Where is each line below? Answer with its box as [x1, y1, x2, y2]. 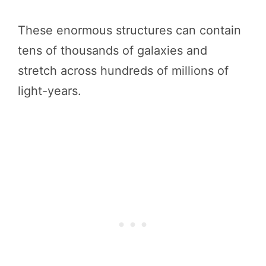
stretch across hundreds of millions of [18, 64, 229, 78]
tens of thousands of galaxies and [18, 43, 207, 58]
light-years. [18, 84, 81, 98]
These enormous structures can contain [18, 23, 241, 37]
